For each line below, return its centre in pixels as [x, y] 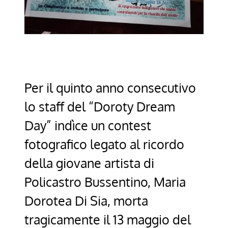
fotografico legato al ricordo [104, 144]
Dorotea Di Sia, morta [86, 200]
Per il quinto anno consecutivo [110, 87]
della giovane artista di [89, 163]
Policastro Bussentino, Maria [105, 181]
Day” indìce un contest [88, 125]
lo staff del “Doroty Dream [100, 106]
